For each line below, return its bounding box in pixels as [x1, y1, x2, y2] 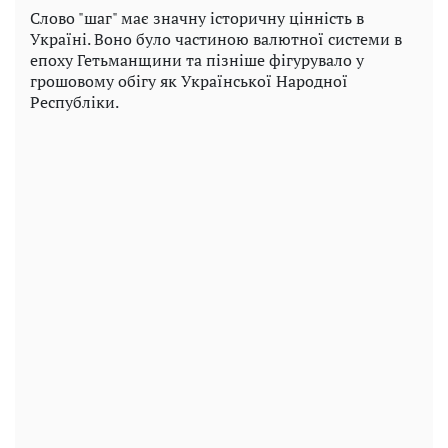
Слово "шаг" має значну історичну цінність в [30, 6, 364, 29]
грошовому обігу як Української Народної [30, 69, 348, 92]
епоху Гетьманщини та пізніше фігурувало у [30, 48, 364, 71]
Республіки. [30, 90, 119, 113]
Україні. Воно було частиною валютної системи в [30, 27, 402, 50]
